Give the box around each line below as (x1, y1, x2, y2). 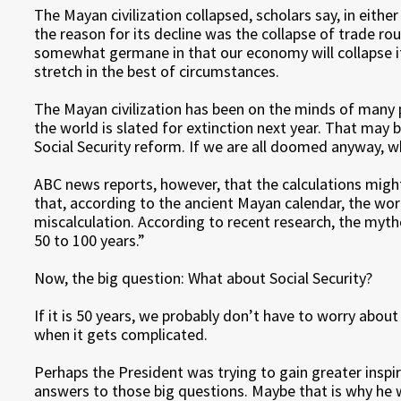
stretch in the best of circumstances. (34, 61, 280, 81)
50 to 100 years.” (34, 230, 146, 251)
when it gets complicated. (34, 324, 209, 345)
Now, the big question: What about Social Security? (34, 268, 373, 288)
